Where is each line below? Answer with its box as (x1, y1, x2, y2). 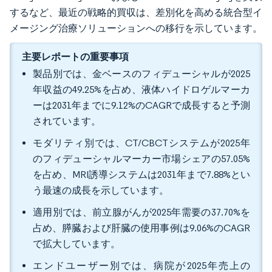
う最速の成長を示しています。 (33, 185, 169, 196)
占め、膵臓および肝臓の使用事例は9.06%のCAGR (33, 222, 250, 234)
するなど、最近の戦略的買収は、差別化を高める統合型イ (10, 7, 262, 18)
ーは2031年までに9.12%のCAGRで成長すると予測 (33, 100, 250, 111)
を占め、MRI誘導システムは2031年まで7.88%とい (33, 169, 250, 180)
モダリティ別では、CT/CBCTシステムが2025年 (33, 137, 250, 149)
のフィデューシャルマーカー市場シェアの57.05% (33, 153, 250, 165)
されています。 (33, 115, 101, 127)
